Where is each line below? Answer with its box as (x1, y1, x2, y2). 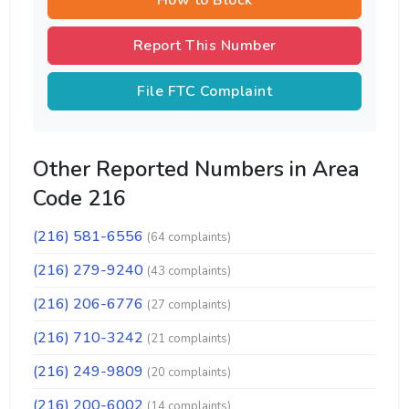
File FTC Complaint (137, 81, 272, 101)
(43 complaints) (147, 263, 231, 279)
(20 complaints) (147, 364, 231, 381)
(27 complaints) (147, 297, 231, 313)
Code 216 (33, 184, 126, 213)
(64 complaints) (147, 229, 231, 246)
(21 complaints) (147, 330, 231, 347)
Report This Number (132, 36, 277, 56)
